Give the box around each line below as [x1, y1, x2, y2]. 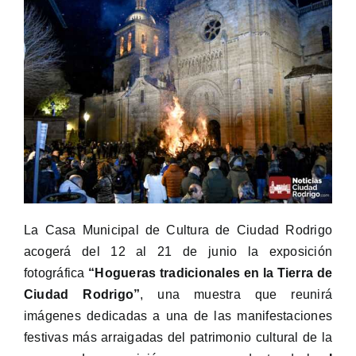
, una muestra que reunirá [140, 288, 332, 302]
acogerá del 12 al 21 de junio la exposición [23, 245, 333, 259]
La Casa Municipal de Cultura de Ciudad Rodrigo [23, 223, 333, 238]
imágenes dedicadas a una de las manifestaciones [23, 309, 333, 323]
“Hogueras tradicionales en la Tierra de [88, 266, 333, 281]
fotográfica [23, 266, 89, 281]
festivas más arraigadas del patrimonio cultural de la [23, 331, 333, 345]
